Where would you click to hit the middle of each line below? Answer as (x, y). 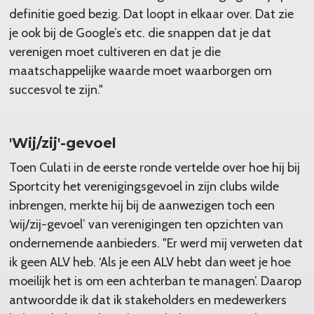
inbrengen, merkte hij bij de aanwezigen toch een (142, 205)
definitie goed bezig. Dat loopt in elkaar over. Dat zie (151, 14)
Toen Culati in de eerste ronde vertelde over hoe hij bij (154, 167)
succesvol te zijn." (56, 89)
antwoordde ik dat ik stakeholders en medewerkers (148, 300)
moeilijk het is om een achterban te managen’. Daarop (155, 281)
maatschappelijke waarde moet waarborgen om (140, 70)
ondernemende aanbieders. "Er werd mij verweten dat (156, 243)
